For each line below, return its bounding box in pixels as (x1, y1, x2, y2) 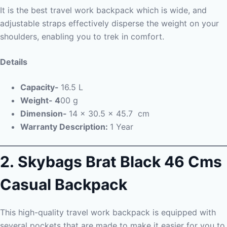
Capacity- (20, 82, 61, 92)
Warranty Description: (20, 122, 110, 132)
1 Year (110, 122, 133, 132)
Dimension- (20, 108, 69, 119)
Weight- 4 (20, 95, 60, 105)
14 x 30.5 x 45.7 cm (69, 108, 149, 119)
